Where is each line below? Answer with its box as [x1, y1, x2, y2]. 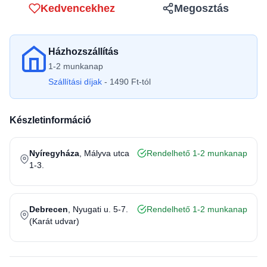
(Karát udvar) [29, 216, 79, 226]
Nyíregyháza [29, 148, 79, 158]
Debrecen [29, 204, 68, 214]
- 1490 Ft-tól [104, 77, 151, 86]
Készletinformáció [10, 115, 91, 125]
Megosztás [174, 2, 229, 14]
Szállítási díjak [48, 77, 102, 86]
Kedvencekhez [40, 2, 115, 14]
